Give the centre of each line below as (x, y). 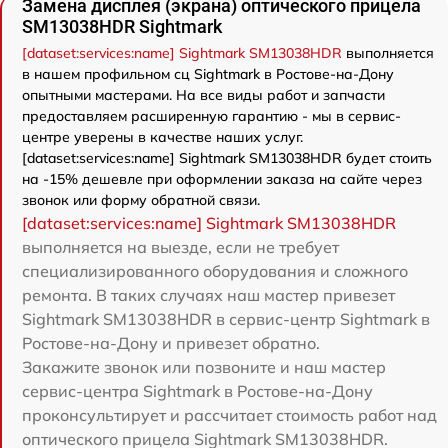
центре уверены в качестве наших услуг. (162, 137)
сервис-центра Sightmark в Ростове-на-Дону (197, 391)
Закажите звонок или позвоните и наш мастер (204, 367)
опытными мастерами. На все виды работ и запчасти (203, 95)
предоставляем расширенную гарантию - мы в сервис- (211, 116)
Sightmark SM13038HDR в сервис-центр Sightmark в (226, 319)
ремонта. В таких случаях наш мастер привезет (208, 295)
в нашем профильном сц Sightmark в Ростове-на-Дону (208, 74)
